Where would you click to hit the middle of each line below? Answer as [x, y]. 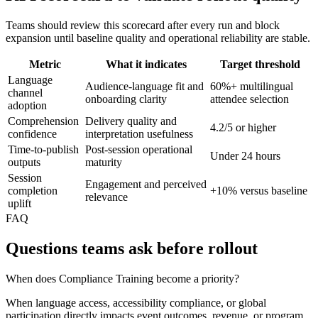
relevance [106, 197]
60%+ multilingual [252, 87]
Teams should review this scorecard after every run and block [143, 26]
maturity [104, 163]
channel [25, 93]
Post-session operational [139, 150]
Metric [45, 65]
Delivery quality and [131, 121]
